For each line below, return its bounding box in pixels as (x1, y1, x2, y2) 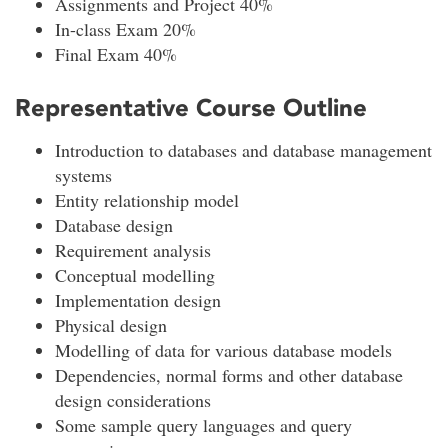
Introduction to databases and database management (55, 137, 432, 162)
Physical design (55, 312, 167, 337)
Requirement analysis (55, 237, 211, 262)
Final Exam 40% (55, 42, 177, 67)
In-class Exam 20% (55, 17, 196, 42)
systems (55, 162, 112, 187)
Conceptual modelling (55, 262, 215, 287)
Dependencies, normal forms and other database (55, 362, 403, 387)
